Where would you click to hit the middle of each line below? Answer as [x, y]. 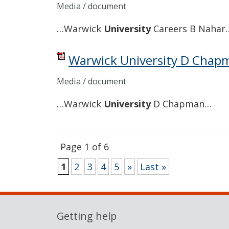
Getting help [87, 216]
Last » [153, 167]
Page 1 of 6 [85, 147]
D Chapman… [181, 104]
